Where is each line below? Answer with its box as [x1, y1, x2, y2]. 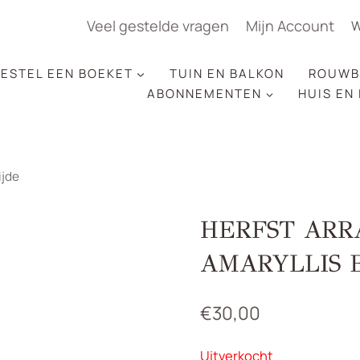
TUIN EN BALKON [169, 65, 284, 82]
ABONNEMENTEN [147, 85, 262, 102]
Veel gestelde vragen [86, 16, 229, 35]
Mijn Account [246, 16, 335, 35]
